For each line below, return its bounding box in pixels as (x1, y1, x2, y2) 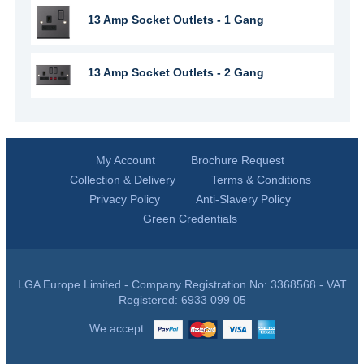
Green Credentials (143, 212, 237, 225)
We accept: (89, 322, 154, 336)
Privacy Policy (89, 193, 160, 206)
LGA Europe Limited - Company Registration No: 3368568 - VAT (17, 278, 347, 291)
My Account (96, 154, 155, 167)
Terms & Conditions (210, 173, 311, 186)
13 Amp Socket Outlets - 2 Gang (87, 66, 264, 79)
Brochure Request (191, 154, 284, 167)
